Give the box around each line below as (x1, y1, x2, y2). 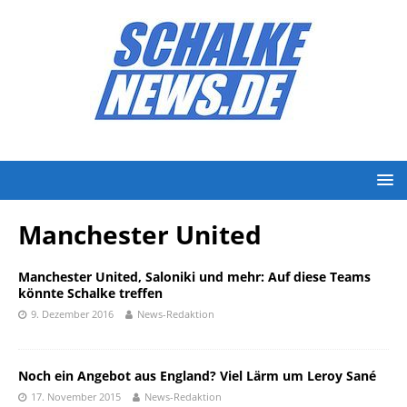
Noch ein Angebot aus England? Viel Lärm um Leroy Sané (18, 367, 376, 384)
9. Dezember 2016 (31, 307, 114, 321)
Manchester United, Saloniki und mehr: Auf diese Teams (18, 268, 371, 285)
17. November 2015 (31, 390, 121, 403)
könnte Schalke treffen (18, 284, 163, 302)
